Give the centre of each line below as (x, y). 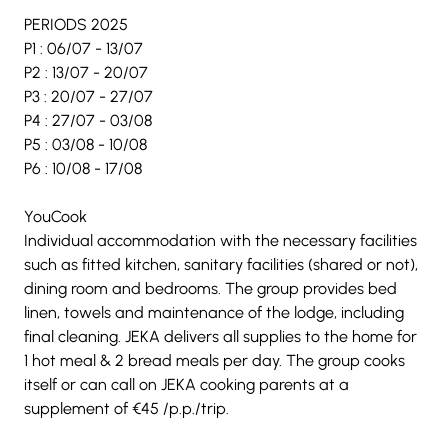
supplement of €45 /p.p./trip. (126, 408)
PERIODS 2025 (76, 24)
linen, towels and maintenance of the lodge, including (216, 312)
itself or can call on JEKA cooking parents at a (188, 384)
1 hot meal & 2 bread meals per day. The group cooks (216, 360)
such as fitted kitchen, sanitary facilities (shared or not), (223, 264)
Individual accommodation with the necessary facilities (222, 240)
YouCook (55, 216)
